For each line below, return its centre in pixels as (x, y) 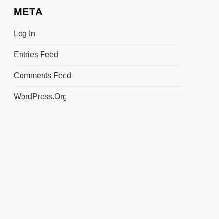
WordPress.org (40, 96)
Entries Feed (36, 54)
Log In (24, 33)
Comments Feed (42, 75)
